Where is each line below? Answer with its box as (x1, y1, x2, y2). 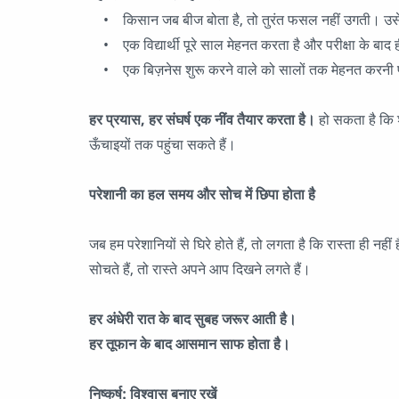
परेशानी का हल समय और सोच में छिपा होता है (89, 184, 315, 204)
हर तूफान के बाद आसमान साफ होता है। (89, 334, 290, 354)
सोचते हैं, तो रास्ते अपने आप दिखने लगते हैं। (89, 259, 311, 279)
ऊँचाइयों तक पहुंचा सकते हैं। (89, 134, 236, 154)
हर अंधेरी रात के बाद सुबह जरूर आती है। (89, 309, 297, 329)
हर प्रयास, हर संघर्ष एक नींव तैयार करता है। (89, 110, 315, 129)
